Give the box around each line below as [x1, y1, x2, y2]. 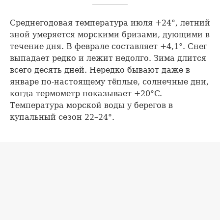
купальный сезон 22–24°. [10, 112, 114, 122]
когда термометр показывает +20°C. [10, 89, 162, 99]
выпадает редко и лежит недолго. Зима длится [10, 54, 206, 63]
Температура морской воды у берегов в [10, 101, 173, 110]
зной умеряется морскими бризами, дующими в [10, 30, 210, 40]
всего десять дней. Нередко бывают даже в [10, 65, 190, 75]
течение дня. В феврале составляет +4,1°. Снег [10, 42, 207, 52]
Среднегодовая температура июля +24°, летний [10, 18, 210, 28]
